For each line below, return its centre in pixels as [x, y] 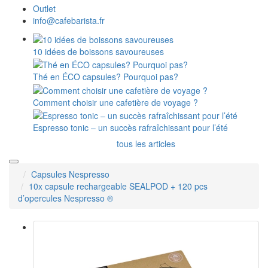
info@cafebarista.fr [69, 20]
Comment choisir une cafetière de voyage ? [115, 102]
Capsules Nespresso [70, 174]
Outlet [44, 8]
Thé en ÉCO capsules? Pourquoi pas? [106, 77]
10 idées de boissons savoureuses [98, 51]
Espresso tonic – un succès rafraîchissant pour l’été [130, 127]
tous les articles [146, 143]
